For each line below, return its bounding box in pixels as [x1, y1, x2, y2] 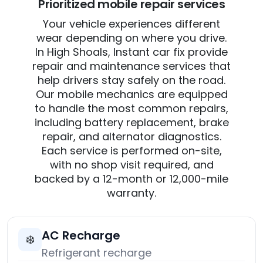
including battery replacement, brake [34, 115, 229, 130]
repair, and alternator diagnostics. [42, 129, 221, 144]
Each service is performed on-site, [41, 143, 222, 159]
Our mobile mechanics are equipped [35, 87, 228, 102]
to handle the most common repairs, [35, 101, 228, 116]
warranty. [107, 186, 156, 201]
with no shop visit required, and [49, 157, 214, 173]
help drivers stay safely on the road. [38, 73, 225, 88]
